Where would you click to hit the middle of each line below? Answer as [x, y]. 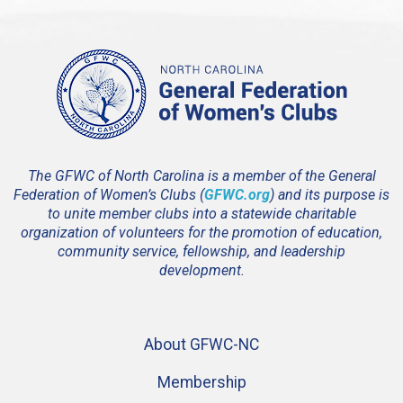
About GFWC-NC [201, 344]
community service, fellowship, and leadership [201, 251]
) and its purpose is [330, 194]
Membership [201, 382]
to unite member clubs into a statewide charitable [201, 213]
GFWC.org [237, 194]
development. [201, 270]
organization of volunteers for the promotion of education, [201, 232]
